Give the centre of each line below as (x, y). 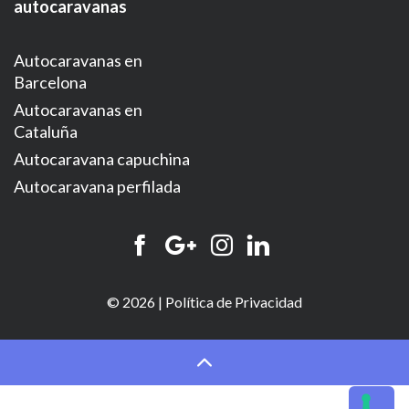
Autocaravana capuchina (102, 159)
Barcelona (50, 83)
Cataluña (46, 132)
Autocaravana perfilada (97, 187)
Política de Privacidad (234, 302)
